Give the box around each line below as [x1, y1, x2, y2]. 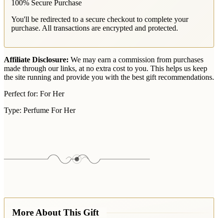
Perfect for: [4, 90, 38, 98]
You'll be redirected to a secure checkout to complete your [11, 15, 188, 24]
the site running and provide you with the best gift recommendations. [4, 73, 214, 82]
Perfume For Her [21, 106, 75, 115]
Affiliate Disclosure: [4, 55, 69, 64]
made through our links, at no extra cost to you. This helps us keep [4, 64, 207, 73]
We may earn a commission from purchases [69, 55, 203, 64]
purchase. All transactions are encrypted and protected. [11, 24, 178, 33]
